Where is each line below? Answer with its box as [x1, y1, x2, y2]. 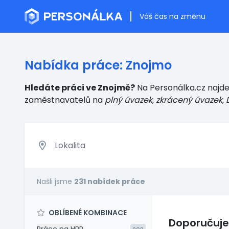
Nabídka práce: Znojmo [25, 57, 172, 74]
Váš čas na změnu [140, 11, 205, 21]
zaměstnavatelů [25, 94, 90, 106]
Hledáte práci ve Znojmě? [25, 82, 135, 94]
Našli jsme [37, 176, 74, 187]
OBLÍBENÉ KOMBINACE [47, 208, 127, 218]
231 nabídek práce [74, 176, 145, 187]
